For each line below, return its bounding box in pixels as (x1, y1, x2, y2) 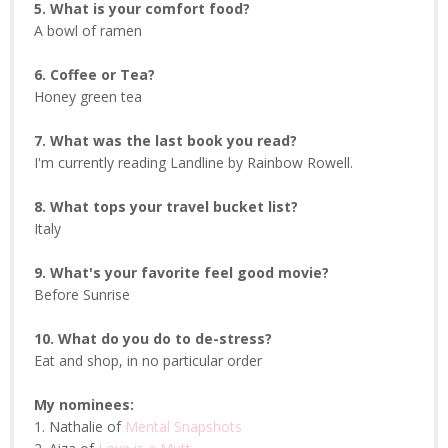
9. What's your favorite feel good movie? (34, 263, 329, 283)
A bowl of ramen (34, 21, 142, 41)
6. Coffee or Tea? (34, 65, 155, 85)
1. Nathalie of (34, 417, 125, 437)
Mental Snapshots (125, 417, 242, 437)
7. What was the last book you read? (34, 131, 297, 151)
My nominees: (34, 395, 134, 415)
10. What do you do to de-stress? (34, 329, 272, 349)
